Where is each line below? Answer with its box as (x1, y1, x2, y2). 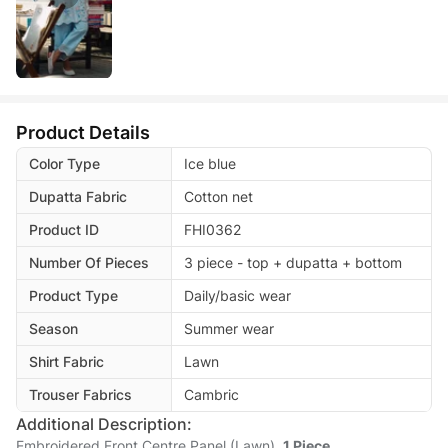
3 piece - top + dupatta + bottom (184, 253, 402, 271)
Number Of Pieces (29, 253, 149, 271)
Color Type (29, 154, 100, 172)
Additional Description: (16, 413, 192, 434)
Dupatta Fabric (29, 187, 127, 205)
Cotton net (184, 187, 253, 205)
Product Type (29, 286, 118, 304)
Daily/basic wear (184, 286, 291, 304)
